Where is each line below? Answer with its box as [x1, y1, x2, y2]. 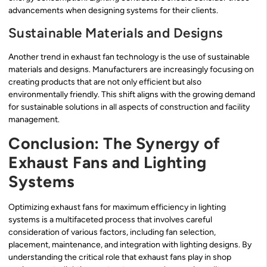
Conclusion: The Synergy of [8, 133, 221, 153]
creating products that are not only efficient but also [8, 76, 201, 87]
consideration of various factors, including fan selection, [8, 226, 216, 237]
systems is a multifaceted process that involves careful [8, 214, 212, 225]
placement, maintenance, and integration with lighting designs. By [8, 239, 252, 250]
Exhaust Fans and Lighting [8, 152, 207, 172]
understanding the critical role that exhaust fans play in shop [8, 252, 231, 262]
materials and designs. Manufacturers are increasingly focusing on [8, 64, 254, 74]
